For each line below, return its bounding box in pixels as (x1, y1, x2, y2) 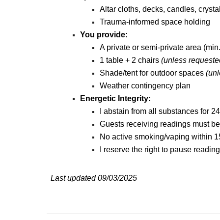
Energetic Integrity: (80, 94, 151, 103)
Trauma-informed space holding (99, 18, 210, 26)
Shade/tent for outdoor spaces (99, 69, 206, 77)
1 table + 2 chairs (99, 56, 161, 64)
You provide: (80, 30, 128, 39)
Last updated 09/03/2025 (50, 174, 137, 182)
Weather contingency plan (99, 82, 191, 90)
